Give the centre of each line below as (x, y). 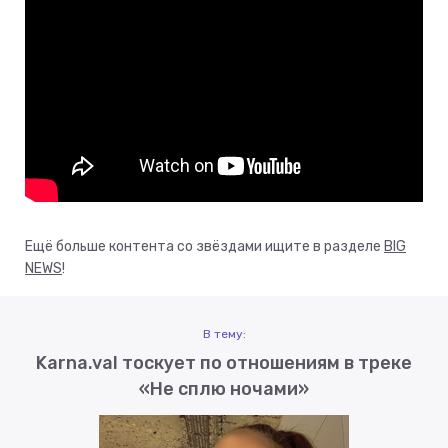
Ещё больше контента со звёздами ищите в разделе (204, 246)
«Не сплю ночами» (224, 388)
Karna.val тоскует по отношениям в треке (224, 362)
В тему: (224, 333)
